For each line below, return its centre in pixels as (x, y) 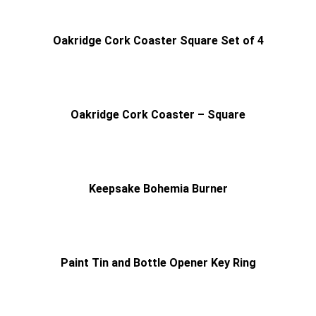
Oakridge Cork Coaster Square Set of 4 (158, 40)
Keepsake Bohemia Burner (158, 188)
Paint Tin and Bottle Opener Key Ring (158, 262)
